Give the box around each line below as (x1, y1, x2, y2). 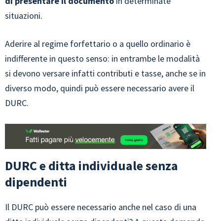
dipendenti (5, 173, 67, 190)
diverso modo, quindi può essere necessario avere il (5, 82, 194, 94)
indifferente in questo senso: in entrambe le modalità (5, 53, 200, 65)
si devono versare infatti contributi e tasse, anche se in (5, 68, 206, 79)
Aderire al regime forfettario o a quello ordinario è (5, 38, 190, 50)
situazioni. (5, 10, 42, 22)
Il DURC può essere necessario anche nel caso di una (5, 201, 196, 213)
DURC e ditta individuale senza (5, 157, 178, 174)
